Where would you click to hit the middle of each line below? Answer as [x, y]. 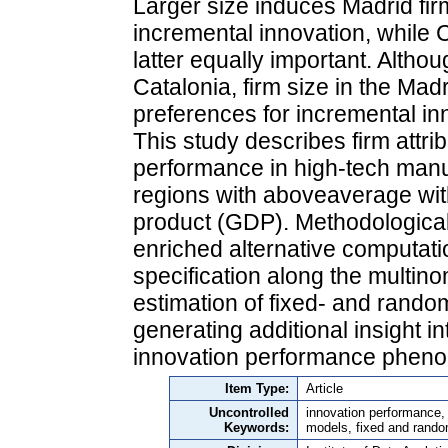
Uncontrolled [249, 412]
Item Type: [257, 388]
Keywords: [256, 427]
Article [324, 388]
